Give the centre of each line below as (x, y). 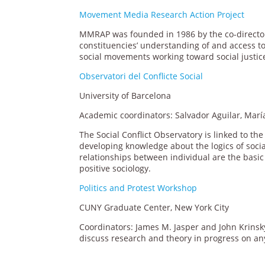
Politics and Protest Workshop (138, 188)
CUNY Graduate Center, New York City (154, 207)
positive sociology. (115, 168)
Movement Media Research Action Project (162, 14)
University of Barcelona (125, 95)
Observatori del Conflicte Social (141, 76)
